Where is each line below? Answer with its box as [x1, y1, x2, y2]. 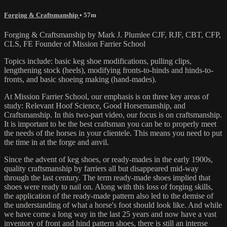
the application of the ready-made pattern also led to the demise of [4, 191, 213, 200]
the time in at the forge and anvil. [4, 137, 109, 146]
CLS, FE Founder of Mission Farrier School [4, 39, 145, 48]
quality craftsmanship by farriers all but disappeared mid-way [4, 164, 199, 173]
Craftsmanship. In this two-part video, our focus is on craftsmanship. [4, 110, 222, 119]
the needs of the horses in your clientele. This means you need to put [4, 128, 222, 137]
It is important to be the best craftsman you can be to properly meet [4, 119, 216, 128]
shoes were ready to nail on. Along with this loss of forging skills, [4, 182, 213, 191]
